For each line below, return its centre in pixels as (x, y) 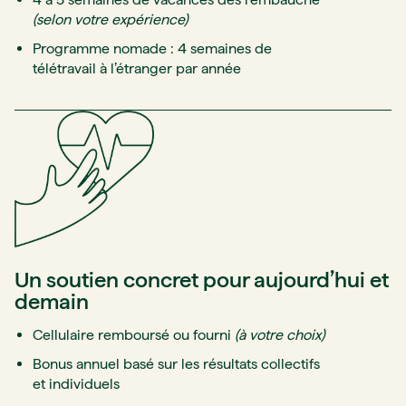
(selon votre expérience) (111, 19)
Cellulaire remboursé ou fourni (134, 334)
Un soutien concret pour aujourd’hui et (202, 279)
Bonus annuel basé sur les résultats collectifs (176, 363)
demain (52, 301)
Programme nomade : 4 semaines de (152, 48)
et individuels (76, 383)
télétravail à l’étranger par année (137, 68)
